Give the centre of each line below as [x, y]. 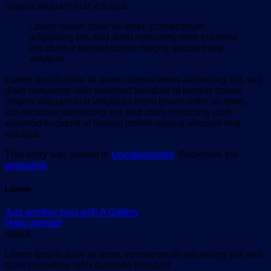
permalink [26, 165]
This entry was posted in [58, 154]
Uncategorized [143, 154]
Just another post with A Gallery [72, 212]
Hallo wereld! [33, 223]
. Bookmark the [206, 154]
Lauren [18, 189]
